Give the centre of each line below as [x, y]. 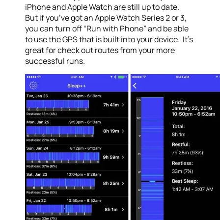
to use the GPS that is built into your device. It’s [109, 40]
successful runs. [55, 61]
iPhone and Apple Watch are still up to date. [103, 7]
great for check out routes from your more [100, 50]
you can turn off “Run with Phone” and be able [107, 29]
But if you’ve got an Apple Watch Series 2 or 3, [106, 18]
